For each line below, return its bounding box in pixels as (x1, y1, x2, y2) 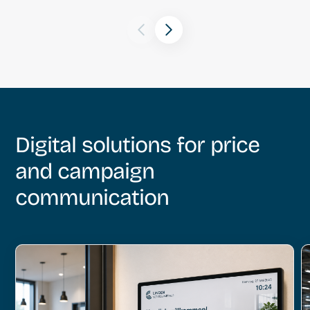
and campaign (15, 158, 155, 185)
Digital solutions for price (15, 131, 260, 159)
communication (15, 184, 170, 212)
